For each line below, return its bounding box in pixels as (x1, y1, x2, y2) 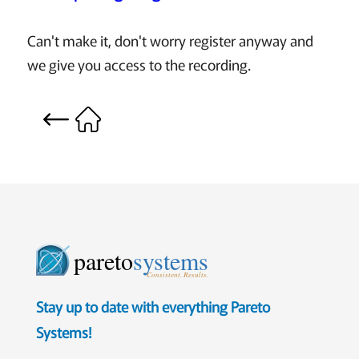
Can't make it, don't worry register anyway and (26, 30, 313, 51)
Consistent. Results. (147, 269, 209, 280)
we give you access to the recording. (26, 54, 251, 75)
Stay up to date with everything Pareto (35, 296, 270, 317)
